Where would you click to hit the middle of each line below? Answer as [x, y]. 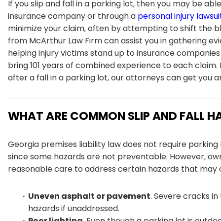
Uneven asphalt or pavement [89, 196]
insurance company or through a [73, 16]
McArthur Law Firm [66, 40]
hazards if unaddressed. [74, 208]
